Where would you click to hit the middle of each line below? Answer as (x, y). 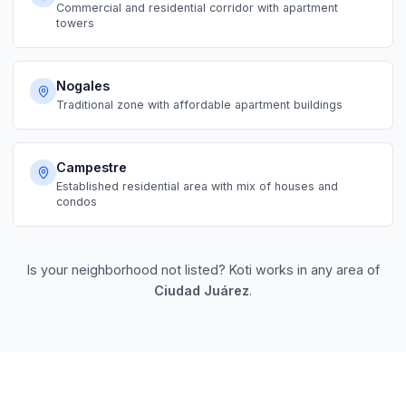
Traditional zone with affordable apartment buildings (200, 104)
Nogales (83, 86)
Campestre (92, 168)
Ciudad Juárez (202, 290)
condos (77, 201)
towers (76, 24)
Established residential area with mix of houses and (198, 186)
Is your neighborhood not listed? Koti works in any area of (203, 269)
